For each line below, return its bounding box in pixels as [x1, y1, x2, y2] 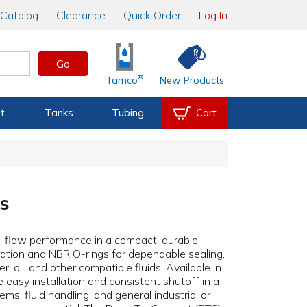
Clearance [56, 8, 106, 22]
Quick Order [123, 8, 181, 22]
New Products [160, 74, 225, 87]
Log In [199, 8, 228, 22]
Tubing [111, 106, 144, 119]
